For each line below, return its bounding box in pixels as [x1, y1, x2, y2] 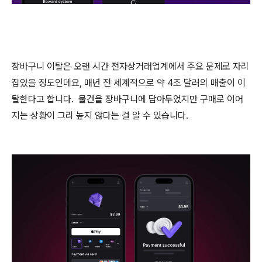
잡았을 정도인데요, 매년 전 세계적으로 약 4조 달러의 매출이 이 [12, 77, 246, 88]
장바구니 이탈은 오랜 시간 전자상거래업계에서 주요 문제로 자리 [12, 61, 249, 72]
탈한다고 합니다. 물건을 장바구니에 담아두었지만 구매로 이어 [12, 94, 243, 105]
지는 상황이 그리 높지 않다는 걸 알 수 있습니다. [12, 110, 191, 121]
